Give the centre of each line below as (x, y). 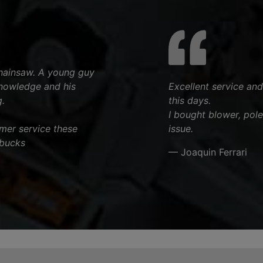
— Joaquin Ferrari (208, 152)
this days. (189, 100)
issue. (181, 129)
